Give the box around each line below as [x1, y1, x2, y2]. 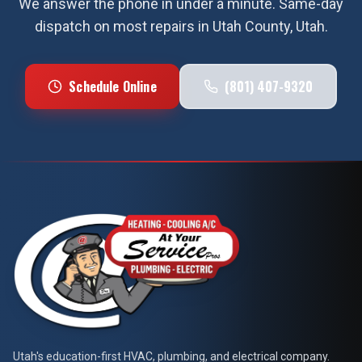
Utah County [212, 18, 290, 35]
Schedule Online [69, 77, 157, 96]
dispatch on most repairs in [34, 18, 213, 35]
